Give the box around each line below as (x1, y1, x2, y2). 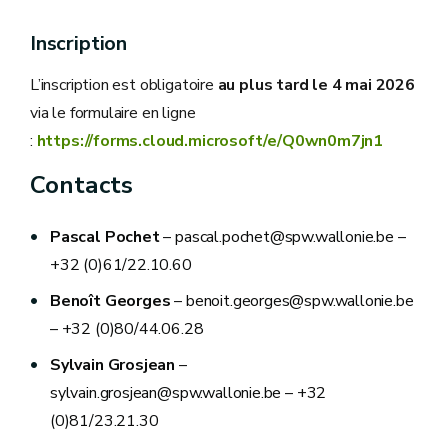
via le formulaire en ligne (30, 102, 196, 124)
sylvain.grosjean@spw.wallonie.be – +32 (50, 382, 327, 404)
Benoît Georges (50, 290, 171, 312)
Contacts (30, 169, 133, 201)
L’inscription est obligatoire (30, 74, 218, 96)
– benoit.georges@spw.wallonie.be (170, 290, 414, 312)
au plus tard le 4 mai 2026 (217, 74, 415, 96)
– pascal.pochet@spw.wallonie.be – (159, 226, 406, 248)
